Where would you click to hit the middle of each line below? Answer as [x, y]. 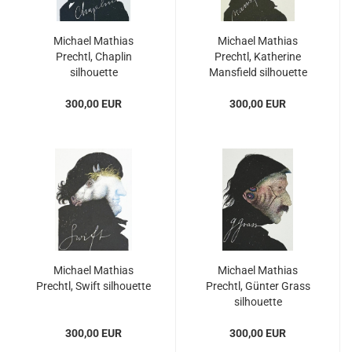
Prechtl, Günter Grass [258, 286]
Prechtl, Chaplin [93, 57]
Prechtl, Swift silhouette [93, 286]
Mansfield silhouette [258, 72]
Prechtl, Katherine [258, 57]
